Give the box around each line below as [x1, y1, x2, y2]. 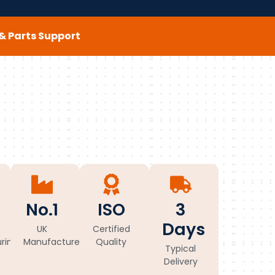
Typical [165, 242, 196, 255]
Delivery [163, 255, 198, 268]
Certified [93, 223, 130, 236]
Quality [96, 236, 126, 249]
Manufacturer [23, 236, 83, 249]
